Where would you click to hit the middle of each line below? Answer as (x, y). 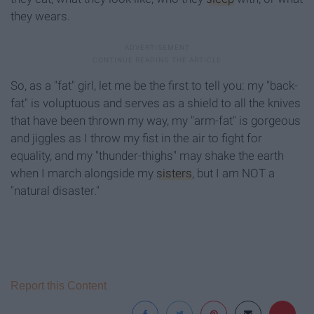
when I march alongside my (83, 173)
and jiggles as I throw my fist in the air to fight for (136, 138)
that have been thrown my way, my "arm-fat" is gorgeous (156, 121)
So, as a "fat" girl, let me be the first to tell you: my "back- (154, 86)
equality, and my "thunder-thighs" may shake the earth (147, 156)
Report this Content (59, 286)
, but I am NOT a (233, 173)
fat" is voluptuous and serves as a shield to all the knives (156, 103)
